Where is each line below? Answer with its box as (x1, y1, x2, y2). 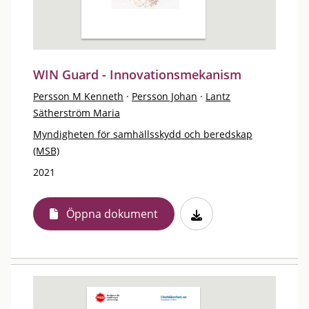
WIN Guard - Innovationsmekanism (33, 66, 241, 83)
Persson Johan (132, 90, 197, 103)
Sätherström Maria (33, 106, 120, 119)
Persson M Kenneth (33, 90, 123, 103)
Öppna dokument (66, 206, 158, 221)
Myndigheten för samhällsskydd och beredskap (33, 128, 252, 141)
